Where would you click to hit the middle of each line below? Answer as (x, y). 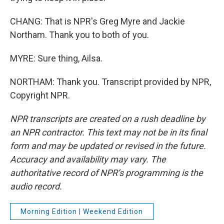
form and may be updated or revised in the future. (108, 146)
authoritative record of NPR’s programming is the (106, 173)
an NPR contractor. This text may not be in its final (108, 132)
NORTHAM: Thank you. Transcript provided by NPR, (110, 82)
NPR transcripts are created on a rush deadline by (108, 119)
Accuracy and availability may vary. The (88, 159)
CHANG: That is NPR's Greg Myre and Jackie (97, 21)
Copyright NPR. (40, 95)
